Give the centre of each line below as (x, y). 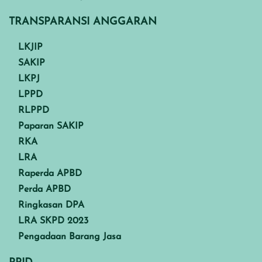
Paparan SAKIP (51, 126)
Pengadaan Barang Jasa (70, 237)
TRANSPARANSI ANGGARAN (83, 22)
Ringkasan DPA (51, 205)
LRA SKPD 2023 (53, 221)
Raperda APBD (50, 173)
